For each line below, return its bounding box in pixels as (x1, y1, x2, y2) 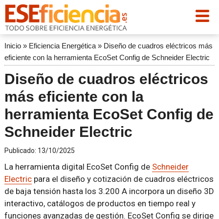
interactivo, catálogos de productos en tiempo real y (4, 198, 196, 208)
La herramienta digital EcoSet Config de (4, 162, 152, 172)
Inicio (4, 42, 21, 50)
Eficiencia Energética (28, 42, 96, 50)
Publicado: (4, 147, 38, 154)
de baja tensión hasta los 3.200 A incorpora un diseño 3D (4, 186, 214, 196)
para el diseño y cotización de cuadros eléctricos (31, 174, 214, 184)
